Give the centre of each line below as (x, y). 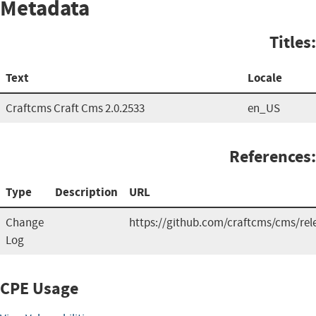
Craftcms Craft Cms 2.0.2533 (75, 108)
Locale (265, 78)
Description (86, 192)
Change (25, 222)
